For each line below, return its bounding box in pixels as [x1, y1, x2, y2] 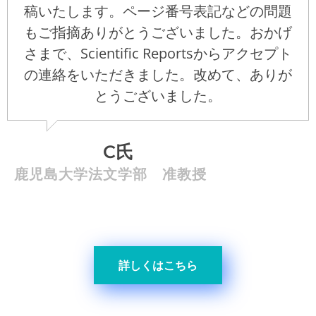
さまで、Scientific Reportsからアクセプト [24, 43, 292, 63]
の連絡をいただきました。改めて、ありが [24, 64, 292, 84]
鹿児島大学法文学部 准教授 [14, 165, 221, 183]
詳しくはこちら [119, 258, 197, 272]
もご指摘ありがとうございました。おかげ [24, 22, 292, 42]
